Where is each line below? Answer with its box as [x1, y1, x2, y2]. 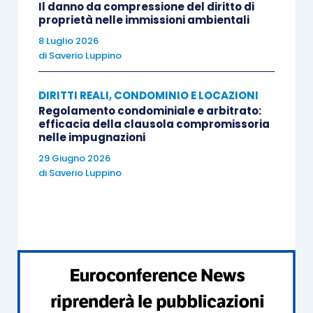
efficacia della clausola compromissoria [38, 117, 270, 131]
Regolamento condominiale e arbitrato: [38, 103, 261, 118]
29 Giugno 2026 [38, 152, 110, 165]
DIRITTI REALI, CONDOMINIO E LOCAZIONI [38, 88, 259, 103]
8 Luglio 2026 [38, 34, 99, 48]
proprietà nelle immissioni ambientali [38, 13, 249, 27]
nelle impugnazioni [38, 130, 145, 145]
